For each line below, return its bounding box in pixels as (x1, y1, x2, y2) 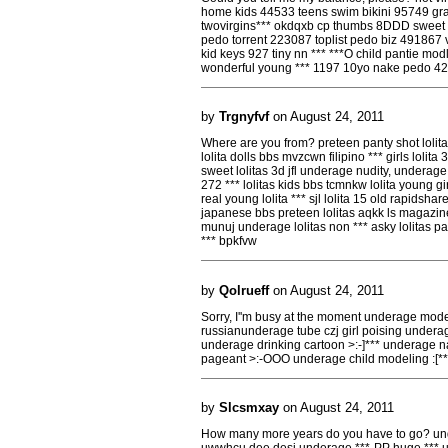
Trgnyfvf (219, 109, 269, 124)
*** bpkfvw (201, 234, 257, 248)
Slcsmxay (219, 400, 279, 415)
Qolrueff (219, 282, 269, 298)
